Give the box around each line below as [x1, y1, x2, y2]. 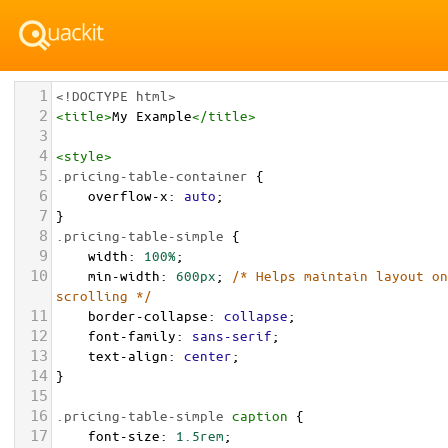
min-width [88, 267, 160, 284]
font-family [88, 327, 176, 344]
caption [232, 407, 288, 424]
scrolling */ [56, 287, 152, 304]
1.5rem [176, 427, 224, 444]
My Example [112, 107, 192, 124]
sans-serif [192, 327, 272, 344]
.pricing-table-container [56, 167, 248, 184]
